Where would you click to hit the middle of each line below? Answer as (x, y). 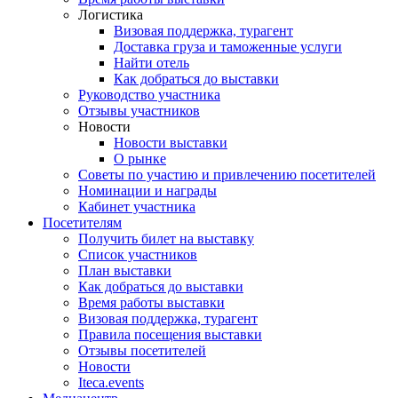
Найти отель (151, 63)
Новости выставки (171, 143)
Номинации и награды (147, 191)
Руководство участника (149, 95)
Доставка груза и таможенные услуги (228, 47)
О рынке (140, 159)
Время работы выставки (151, 302)
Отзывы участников (139, 111)
